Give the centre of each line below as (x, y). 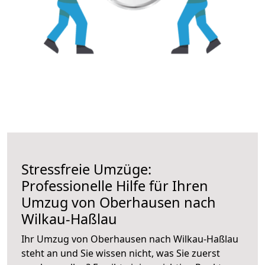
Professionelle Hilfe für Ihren (115, 185)
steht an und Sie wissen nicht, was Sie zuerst (121, 253)
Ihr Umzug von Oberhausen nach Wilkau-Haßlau (130, 239)
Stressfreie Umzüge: (86, 169)
